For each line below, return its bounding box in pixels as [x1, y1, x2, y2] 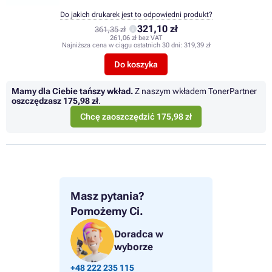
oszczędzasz [12, 96, 63, 106]
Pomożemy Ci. [70, 205, 143, 218]
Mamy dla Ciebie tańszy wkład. [12, 86, 133, 97]
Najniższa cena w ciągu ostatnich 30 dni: [61, 41, 184, 50]
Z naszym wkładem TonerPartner [133, 86, 257, 97]
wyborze [114, 241, 153, 253]
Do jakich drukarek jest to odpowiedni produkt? [59, 10, 212, 19]
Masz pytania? [70, 189, 144, 203]
